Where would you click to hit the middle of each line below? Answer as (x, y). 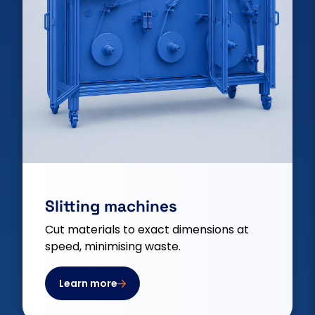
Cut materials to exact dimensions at (147, 229)
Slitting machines (111, 206)
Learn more (88, 283)
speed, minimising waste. (113, 246)
